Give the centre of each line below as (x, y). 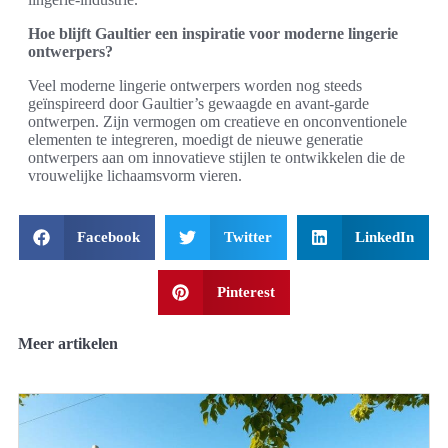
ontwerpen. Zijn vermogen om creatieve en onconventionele (217, 121)
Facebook (109, 237)
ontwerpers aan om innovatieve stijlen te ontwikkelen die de (216, 157)
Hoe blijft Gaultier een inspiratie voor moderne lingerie (213, 33)
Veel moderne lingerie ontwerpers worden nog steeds (195, 85)
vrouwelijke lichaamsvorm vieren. (135, 175)
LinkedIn (385, 237)
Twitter (247, 237)
